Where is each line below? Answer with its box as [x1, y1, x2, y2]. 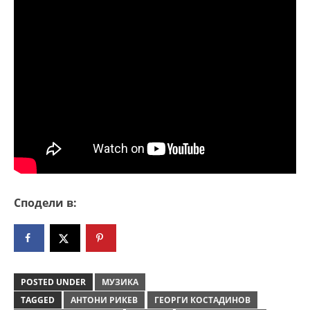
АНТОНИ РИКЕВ [71, 294, 138, 307]
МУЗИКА [102, 276, 138, 289]
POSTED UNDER [21, 276, 86, 289]
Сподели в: [14, 195, 77, 211]
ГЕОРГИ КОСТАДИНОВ [154, 294, 250, 307]
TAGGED [21, 294, 55, 307]
